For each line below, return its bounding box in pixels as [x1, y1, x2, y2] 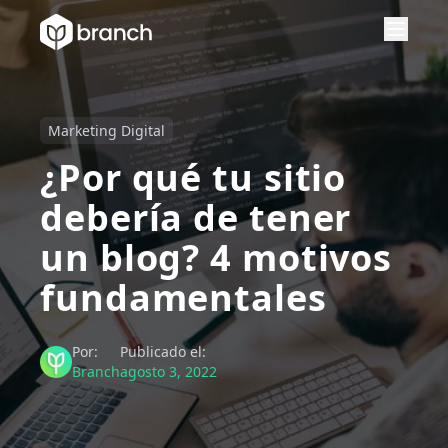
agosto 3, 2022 [120, 362, 217, 381]
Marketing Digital [48, 121, 165, 140]
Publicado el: [120, 342, 206, 361]
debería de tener [40, 193, 352, 242]
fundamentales [40, 273, 327, 322]
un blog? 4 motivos [40, 233, 393, 282]
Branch [72, 362, 120, 381]
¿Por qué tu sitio [40, 153, 347, 202]
